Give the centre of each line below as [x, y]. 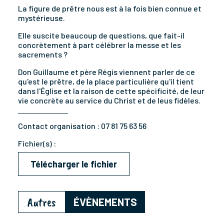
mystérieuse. [41, 18]
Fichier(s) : [37, 143]
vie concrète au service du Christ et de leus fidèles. [109, 100]
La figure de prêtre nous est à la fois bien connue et [110, 8]
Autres [42, 202]
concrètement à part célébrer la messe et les [99, 45]
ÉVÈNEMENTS [105, 202]
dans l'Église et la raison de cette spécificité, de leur [111, 91]
